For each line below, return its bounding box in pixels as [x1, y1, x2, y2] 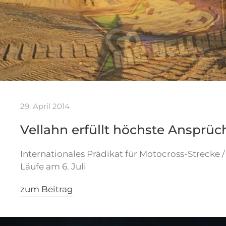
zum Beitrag [20, 184, 73, 194]
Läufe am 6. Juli [20, 161, 86, 172]
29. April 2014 [20, 101, 70, 111]
